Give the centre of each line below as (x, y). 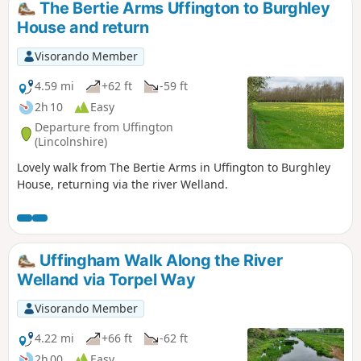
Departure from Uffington (104, 127)
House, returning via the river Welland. (122, 184)
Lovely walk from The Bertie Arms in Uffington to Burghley (174, 167)
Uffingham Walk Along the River (159, 260)
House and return (83, 28)
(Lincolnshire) (71, 141)
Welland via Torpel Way (106, 279)
